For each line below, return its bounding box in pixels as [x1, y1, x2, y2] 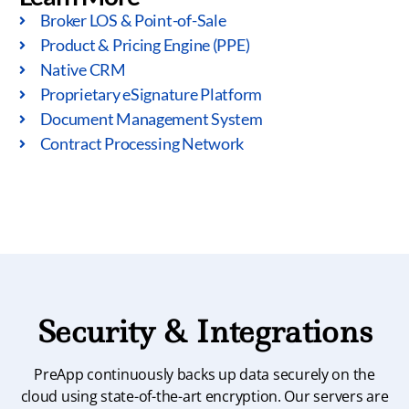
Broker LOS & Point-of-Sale [39, 10, 226, 31]
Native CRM [39, 59, 126, 80]
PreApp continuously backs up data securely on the [34, 364, 375, 385]
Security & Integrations [37, 311, 372, 353]
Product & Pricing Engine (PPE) [39, 35, 250, 56]
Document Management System [39, 109, 263, 130]
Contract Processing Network [39, 133, 245, 154]
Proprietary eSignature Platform [39, 84, 263, 105]
